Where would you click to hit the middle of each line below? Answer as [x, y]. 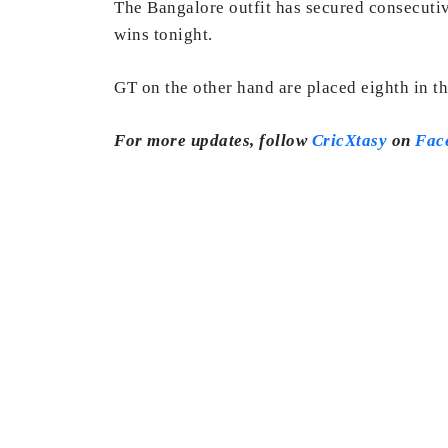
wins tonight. [165, 34]
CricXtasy [349, 140]
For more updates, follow [213, 140]
